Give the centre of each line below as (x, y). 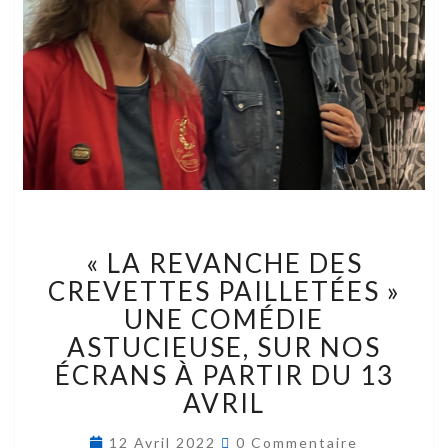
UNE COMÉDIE (224, 319)
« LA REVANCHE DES (224, 263)
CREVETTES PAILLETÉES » (224, 291)
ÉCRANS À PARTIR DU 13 (224, 375)
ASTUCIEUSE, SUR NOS (224, 347)
